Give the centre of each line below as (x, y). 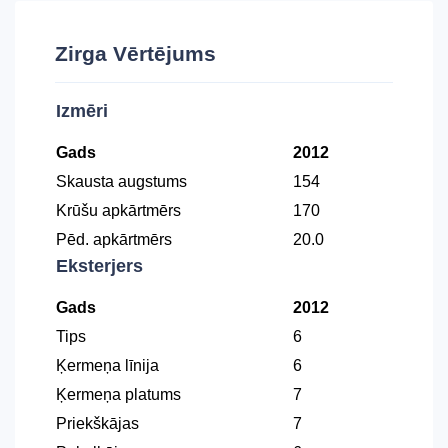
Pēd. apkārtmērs (114, 239)
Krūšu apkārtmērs (118, 210)
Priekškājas (97, 423)
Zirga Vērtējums (135, 53)
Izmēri (82, 111)
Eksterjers (99, 266)
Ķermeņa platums (118, 394)
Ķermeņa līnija (107, 365)
